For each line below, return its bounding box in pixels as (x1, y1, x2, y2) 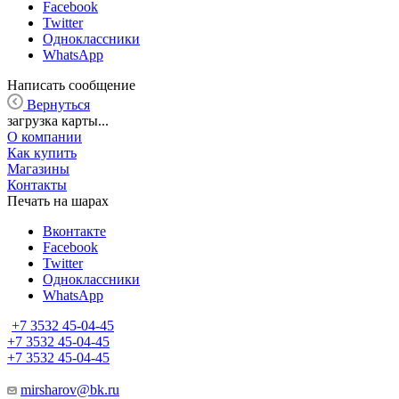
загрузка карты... (7, 112, 109, 128)
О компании (7, 128, 82, 144)
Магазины (7, 160, 69, 176)
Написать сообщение (7, 77, 135, 93)
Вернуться (27, 96, 90, 112)
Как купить (7, 144, 77, 160)
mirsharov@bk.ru (20, 381, 119, 397)
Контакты (7, 176, 67, 192)
